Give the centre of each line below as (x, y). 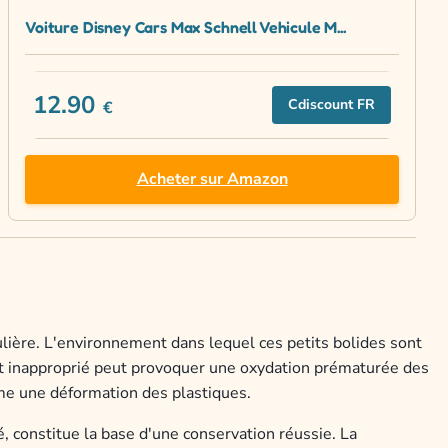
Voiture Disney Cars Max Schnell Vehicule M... (185, 27)
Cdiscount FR (331, 105)
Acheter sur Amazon (212, 179)
